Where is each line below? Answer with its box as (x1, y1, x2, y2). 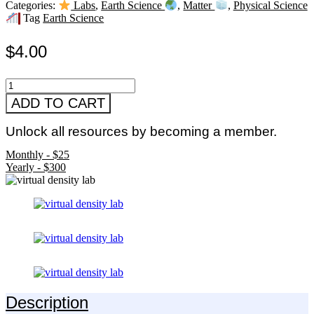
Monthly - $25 (6, 149, 69, 161)
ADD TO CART (11, 95, 105, 111)
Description (6, 293, 88, 313)
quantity (5, 115, 41, 128)
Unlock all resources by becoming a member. (6, 123, 277, 139)
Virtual (5, 77, 35, 90)
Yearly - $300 (6, 161, 66, 174)
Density (5, 90, 39, 102)
